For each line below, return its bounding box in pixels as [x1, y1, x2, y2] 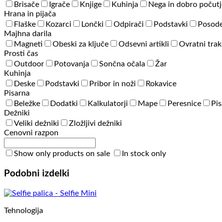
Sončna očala [99, 60, 145, 68]
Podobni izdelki [4, 168, 69, 178]
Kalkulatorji [88, 100, 128, 108]
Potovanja [54, 60, 89, 68]
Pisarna [4, 89, 30, 98]
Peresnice [167, 100, 201, 108]
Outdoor [14, 60, 44, 68]
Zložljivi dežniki [69, 119, 122, 128]
